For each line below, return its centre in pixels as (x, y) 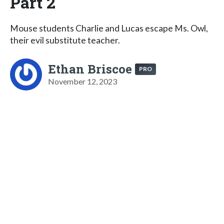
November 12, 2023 (82, 81)
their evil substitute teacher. (65, 40)
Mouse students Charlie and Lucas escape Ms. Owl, (109, 28)
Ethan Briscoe (90, 69)
